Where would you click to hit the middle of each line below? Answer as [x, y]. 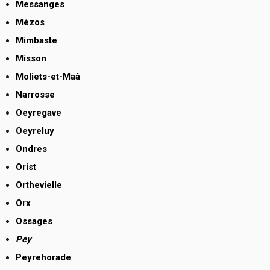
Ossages [34, 221]
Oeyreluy [35, 131]
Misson [31, 59]
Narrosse [35, 95]
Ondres [31, 149]
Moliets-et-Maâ [48, 77]
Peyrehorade [43, 258]
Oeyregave [39, 113]
